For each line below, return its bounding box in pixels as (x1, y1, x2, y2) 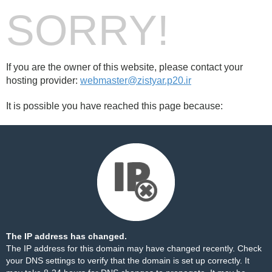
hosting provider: (6, 75, 80, 86)
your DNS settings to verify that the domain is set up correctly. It (6, 256, 250, 265)
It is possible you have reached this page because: (6, 101, 223, 111)
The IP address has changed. (6, 231, 127, 241)
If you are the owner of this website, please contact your (6, 62, 243, 72)
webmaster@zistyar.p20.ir (80, 75, 191, 86)
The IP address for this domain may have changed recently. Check (6, 243, 262, 253)
